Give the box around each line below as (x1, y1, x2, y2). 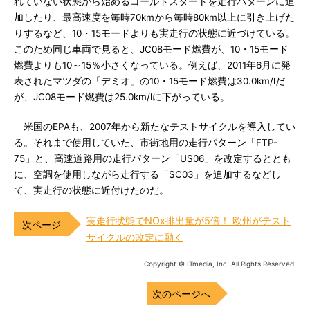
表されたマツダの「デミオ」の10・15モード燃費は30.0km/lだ (14, 75, 285, 86)
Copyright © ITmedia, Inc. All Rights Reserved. (144, 259, 296, 268)
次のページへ (152, 288, 210, 300)
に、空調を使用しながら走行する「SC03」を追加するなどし (14, 169, 281, 180)
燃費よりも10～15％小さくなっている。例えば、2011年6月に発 (14, 60, 291, 71)
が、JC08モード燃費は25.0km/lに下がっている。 (14, 91, 230, 102)
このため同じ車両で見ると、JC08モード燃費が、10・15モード (14, 44, 289, 55)
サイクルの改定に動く (86, 231, 183, 243)
